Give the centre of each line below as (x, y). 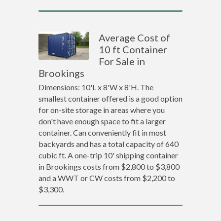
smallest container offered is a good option (110, 98)
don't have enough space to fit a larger (102, 121)
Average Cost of (135, 37)
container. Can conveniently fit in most (102, 132)
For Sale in (122, 61)
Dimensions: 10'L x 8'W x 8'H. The (96, 87)
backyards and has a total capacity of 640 (108, 144)
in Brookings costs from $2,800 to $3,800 (109, 166)
